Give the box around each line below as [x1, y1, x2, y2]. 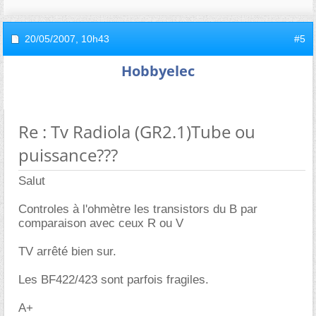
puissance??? [18, 142, 118, 166]
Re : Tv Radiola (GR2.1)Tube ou [18, 119, 255, 143]
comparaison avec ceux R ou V [18, 216, 183, 230]
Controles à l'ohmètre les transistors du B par [18, 202, 257, 216]
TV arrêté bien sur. [18, 244, 116, 258]
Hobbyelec [121, 61, 195, 80]
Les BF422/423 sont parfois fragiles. [18, 272, 209, 286]
